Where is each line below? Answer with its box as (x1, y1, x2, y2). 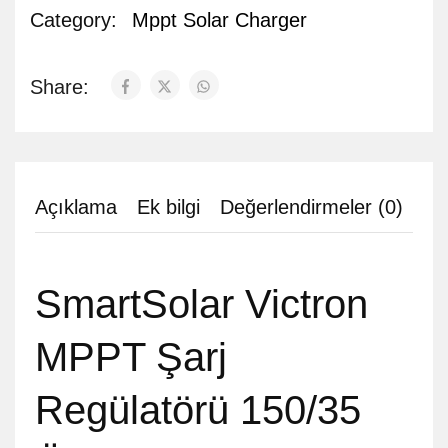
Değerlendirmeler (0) (220, 196, 403, 218)
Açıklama (35, 196, 117, 218)
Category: (30, 9, 117, 31)
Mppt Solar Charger (132, 9, 307, 31)
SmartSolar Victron (35, 282, 368, 326)
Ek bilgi (137, 196, 200, 218)
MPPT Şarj (35, 335, 227, 379)
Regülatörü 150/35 (35, 388, 372, 432)
